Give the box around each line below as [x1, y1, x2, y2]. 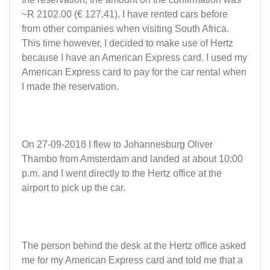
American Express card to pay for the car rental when [22, 67, 246, 78]
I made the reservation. [22, 81, 119, 92]
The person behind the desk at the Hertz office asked [22, 240, 246, 251]
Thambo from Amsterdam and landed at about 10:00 [22, 154, 243, 165]
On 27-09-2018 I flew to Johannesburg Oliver [22, 139, 213, 150]
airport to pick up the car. [22, 183, 125, 193]
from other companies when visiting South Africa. [22, 24, 229, 34]
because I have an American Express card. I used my [22, 52, 247, 63]
